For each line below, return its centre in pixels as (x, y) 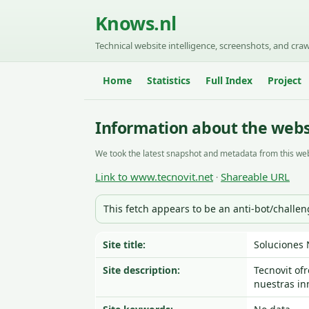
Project (285, 80)
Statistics (169, 80)
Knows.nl (136, 23)
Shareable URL (255, 177)
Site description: (141, 270)
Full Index (229, 80)
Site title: (124, 245)
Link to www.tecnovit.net (154, 177)
